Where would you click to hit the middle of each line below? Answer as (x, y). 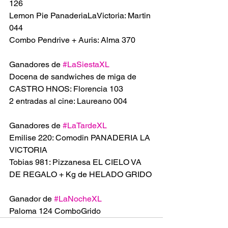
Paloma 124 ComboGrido (55, 211)
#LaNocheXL (78, 199)
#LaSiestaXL (86, 64)
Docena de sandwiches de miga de (74, 77)
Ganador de (32, 199)
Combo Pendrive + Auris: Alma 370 (72, 40)
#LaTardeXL (85, 125)
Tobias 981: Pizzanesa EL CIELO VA (76, 162)
